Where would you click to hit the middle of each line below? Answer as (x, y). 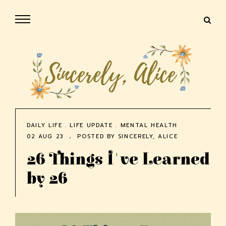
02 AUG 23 (45, 136)
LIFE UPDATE (91, 125)
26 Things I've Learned (118, 159)
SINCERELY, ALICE (148, 136)
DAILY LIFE (45, 125)
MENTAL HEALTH (149, 125)
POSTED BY (96, 136)
